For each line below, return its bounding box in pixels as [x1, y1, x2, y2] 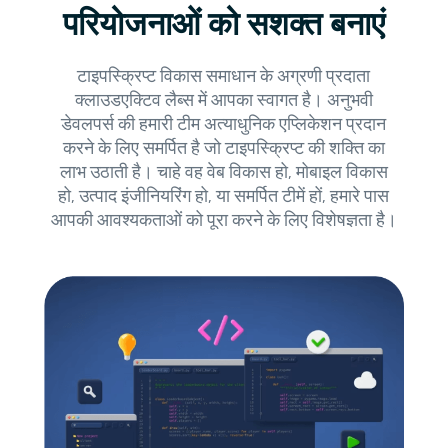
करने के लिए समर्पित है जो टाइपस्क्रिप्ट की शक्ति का [62, 137, 385, 160]
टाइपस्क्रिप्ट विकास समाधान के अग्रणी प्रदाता [77, 65, 371, 88]
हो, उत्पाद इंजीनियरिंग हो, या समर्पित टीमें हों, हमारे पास [58, 185, 390, 208]
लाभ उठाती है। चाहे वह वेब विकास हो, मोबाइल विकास [59, 161, 388, 184]
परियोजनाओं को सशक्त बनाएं [62, 5, 385, 45]
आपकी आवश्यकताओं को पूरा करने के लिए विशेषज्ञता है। [50, 209, 397, 232]
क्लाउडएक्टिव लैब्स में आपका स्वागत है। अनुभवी [74, 89, 373, 112]
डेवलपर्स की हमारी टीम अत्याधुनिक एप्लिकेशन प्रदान [61, 113, 387, 136]
